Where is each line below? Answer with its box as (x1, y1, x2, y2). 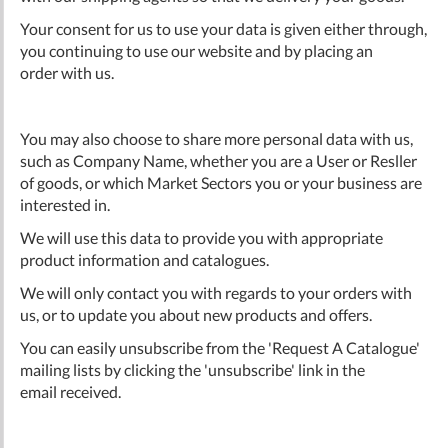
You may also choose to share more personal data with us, (20, 128, 413, 148)
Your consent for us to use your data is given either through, (20, 18, 427, 38)
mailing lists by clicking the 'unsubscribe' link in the (20, 359, 365, 379)
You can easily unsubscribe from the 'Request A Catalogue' (20, 337, 420, 357)
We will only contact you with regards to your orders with (20, 282, 412, 302)
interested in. (20, 194, 110, 214)
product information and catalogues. (20, 249, 269, 269)
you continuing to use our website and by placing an (20, 40, 373, 60)
